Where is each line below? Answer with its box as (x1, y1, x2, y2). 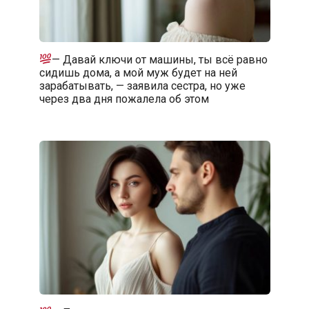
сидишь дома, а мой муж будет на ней (39, 66, 237, 79)
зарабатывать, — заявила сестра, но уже (39, 79, 246, 92)
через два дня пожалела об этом (39, 92, 209, 106)
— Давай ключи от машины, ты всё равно (51, 52, 268, 66)
